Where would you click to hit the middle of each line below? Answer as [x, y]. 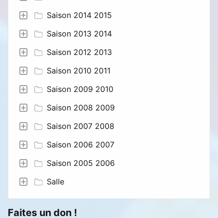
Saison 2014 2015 [79, 15]
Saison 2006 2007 [81, 144]
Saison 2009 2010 [80, 89]
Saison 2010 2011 [79, 70]
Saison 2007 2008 [81, 126]
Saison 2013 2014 [79, 33]
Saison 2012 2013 [79, 52]
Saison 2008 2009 [81, 107]
